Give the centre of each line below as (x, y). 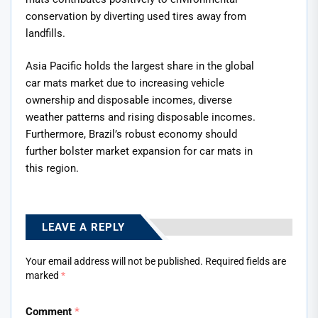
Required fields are (246, 261)
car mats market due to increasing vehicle (125, 83)
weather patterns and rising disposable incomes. (141, 117)
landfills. (45, 33)
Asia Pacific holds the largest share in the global (140, 66)
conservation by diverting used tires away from (136, 16)
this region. (52, 169)
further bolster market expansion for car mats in (139, 152)
